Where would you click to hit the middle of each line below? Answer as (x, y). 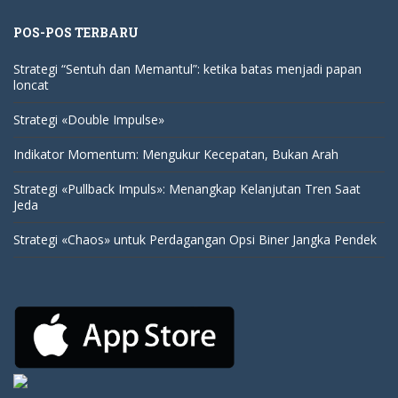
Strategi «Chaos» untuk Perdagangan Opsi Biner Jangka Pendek (195, 239)
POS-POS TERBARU (76, 32)
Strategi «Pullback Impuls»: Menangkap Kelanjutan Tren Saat (187, 188)
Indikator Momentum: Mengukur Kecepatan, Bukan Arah (176, 154)
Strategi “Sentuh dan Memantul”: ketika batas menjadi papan (187, 68)
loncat (31, 84)
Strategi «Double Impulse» (89, 119)
